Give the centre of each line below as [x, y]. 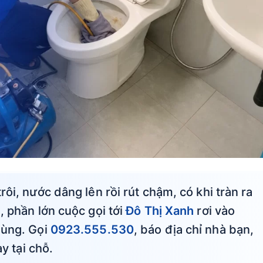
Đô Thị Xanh [160, 210]
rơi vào [215, 210]
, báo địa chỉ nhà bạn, [194, 229]
